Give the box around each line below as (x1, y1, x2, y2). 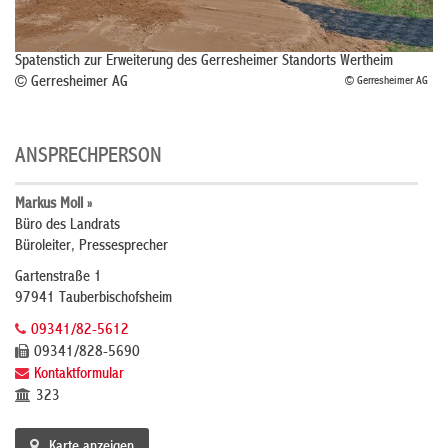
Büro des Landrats (15, 218, 120, 235)
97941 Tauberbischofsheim (15, 291, 172, 308)
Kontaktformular (34, 367, 124, 384)
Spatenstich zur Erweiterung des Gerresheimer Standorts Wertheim (15, 54, 393, 71)
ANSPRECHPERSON (15, 147, 162, 169)
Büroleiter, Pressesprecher (15, 239, 168, 256)
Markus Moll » (15, 197, 92, 214)
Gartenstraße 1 (15, 270, 102, 287)
